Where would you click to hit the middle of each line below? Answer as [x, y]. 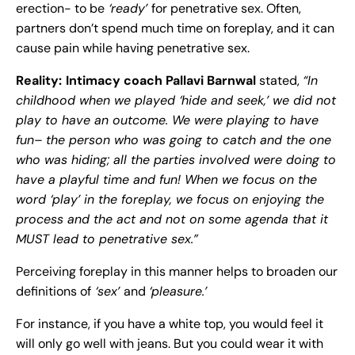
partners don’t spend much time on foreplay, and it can [175, 29]
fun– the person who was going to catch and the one [174, 140]
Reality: [39, 81]
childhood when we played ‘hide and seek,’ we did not [176, 101]
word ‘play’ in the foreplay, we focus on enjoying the [170, 200]
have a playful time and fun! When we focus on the [166, 180]
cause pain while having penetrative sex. [134, 48]
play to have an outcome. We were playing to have [167, 120]
